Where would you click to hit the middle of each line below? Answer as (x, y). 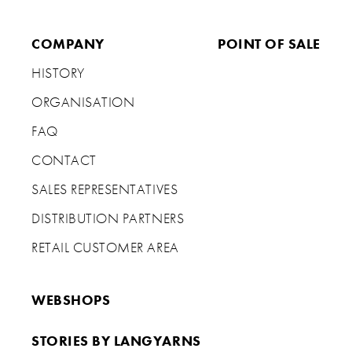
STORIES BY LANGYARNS (116, 341)
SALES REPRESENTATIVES (105, 190)
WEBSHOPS (71, 301)
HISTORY (58, 73)
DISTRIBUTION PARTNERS (108, 219)
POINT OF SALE (269, 44)
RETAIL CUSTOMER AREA (105, 248)
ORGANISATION (83, 103)
